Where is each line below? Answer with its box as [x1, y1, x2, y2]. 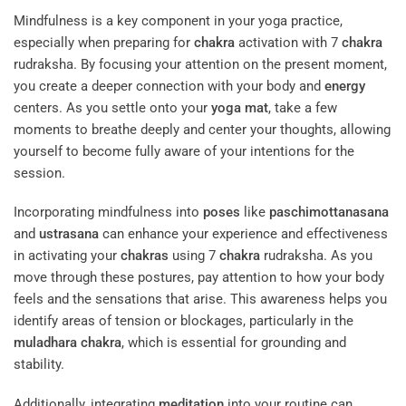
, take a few [268, 99, 337, 116]
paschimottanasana [269, 204, 389, 221]
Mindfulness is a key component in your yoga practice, [14, 12, 343, 29]
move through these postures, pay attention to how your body [14, 269, 384, 286]
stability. [14, 356, 64, 373]
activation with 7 [235, 34, 342, 51]
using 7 [169, 247, 219, 265]
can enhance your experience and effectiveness [99, 226, 388, 243]
